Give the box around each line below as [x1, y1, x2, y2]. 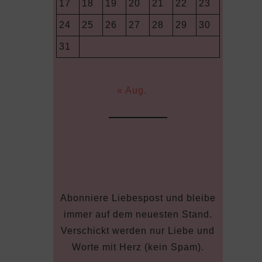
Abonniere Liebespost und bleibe [60, 192, 216, 203]
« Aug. [117, 85, 147, 95]
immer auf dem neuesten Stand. [63, 209, 212, 219]
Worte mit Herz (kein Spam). [71, 242, 204, 252]
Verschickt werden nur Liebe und [61, 225, 215, 236]
